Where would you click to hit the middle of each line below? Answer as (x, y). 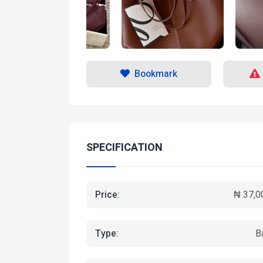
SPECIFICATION (124, 148)
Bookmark (156, 74)
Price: (107, 195)
